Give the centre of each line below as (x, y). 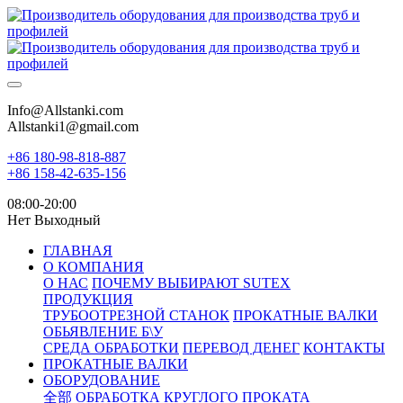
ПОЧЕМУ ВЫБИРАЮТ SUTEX (191, 283)
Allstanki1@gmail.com (73, 126)
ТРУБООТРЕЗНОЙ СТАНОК (136, 315)
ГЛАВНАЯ (78, 251)
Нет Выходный (54, 220)
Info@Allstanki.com (65, 110)
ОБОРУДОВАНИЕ (102, 380)
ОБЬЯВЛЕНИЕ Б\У (103, 331)
